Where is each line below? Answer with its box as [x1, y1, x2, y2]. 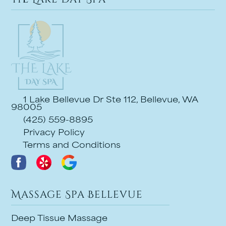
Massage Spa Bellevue [11, 187, 143, 201]
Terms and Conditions [21, 142, 121, 150]
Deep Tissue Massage [11, 215, 108, 223]
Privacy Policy [21, 129, 85, 137]
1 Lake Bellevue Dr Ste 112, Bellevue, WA [21, 96, 198, 104]
